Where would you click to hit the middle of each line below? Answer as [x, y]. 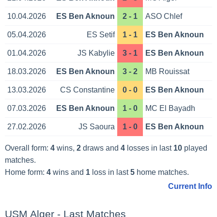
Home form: [25, 172]
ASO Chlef [164, 16]
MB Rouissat [168, 72]
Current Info [190, 186]
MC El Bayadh [170, 108]
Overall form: [27, 148]
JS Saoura [96, 127]
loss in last [110, 172]
